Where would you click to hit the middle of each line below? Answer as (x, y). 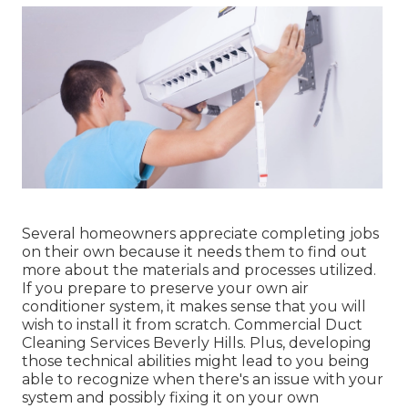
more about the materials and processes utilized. (199, 270)
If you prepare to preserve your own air (165, 288)
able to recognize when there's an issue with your (203, 379)
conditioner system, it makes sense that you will (194, 306)
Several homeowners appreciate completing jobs (200, 233)
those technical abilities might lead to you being (196, 361)
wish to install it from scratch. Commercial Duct (192, 324)
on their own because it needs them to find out (194, 251)
